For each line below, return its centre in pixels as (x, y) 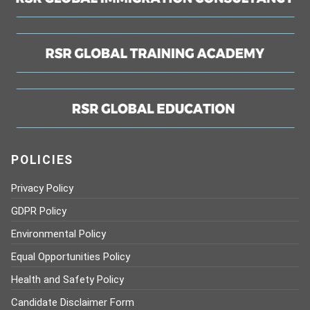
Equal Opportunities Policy (71, 257)
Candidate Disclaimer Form (73, 302)
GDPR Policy (39, 211)
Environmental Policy (58, 234)
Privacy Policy (42, 188)
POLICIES (43, 160)
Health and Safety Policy (67, 280)
